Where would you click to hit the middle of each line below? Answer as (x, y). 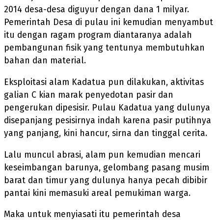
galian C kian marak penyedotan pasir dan (89, 95)
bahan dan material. (45, 61)
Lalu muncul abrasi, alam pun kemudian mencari (102, 155)
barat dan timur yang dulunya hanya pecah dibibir (106, 180)
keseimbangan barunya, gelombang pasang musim (107, 167)
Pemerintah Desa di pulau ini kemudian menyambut (109, 23)
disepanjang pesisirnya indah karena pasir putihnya (108, 120)
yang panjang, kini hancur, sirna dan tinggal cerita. (106, 133)
